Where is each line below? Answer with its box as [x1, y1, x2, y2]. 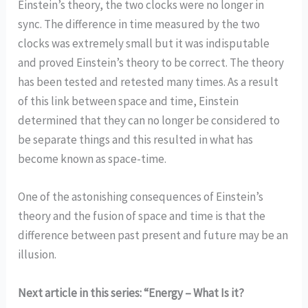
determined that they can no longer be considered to [18, 113, 280, 129]
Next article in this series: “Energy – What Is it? [18, 285, 245, 300]
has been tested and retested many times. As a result [18, 74, 279, 90]
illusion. [18, 247, 57, 263]
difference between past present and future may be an [18, 228, 289, 243]
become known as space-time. [18, 151, 169, 167]
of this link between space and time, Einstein [18, 93, 239, 109]
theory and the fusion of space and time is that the [18, 208, 266, 224]
